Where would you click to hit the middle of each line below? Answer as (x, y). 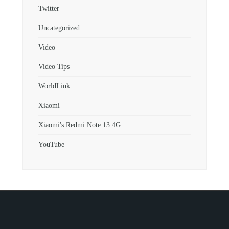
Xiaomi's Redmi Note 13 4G (79, 125)
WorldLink (54, 86)
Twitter (49, 8)
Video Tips (54, 66)
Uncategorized (59, 28)
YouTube (51, 144)
